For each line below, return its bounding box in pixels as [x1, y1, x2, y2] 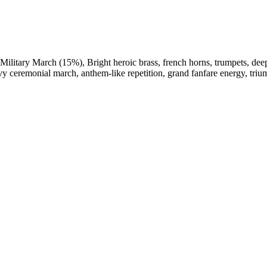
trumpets [215, 57, 247, 68]
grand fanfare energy [167, 68, 245, 79]
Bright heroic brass [87, 57, 158, 68]
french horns [163, 57, 210, 68]
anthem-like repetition [81, 68, 163, 79]
